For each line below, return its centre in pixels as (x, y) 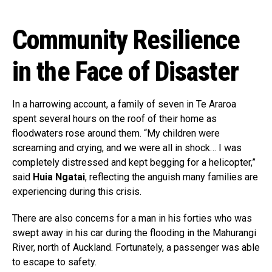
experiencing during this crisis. (77, 192)
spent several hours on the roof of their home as (114, 119)
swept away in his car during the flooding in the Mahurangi (134, 233)
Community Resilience (126, 40)
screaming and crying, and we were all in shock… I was (127, 148)
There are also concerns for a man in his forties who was (132, 218)
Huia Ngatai (59, 177)
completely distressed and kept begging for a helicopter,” (134, 162)
